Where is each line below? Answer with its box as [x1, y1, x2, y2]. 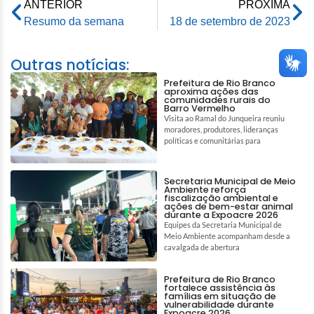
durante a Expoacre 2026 [164, 208, 278, 221]
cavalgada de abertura [164, 242, 240, 252]
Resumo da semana [24, 15, 124, 27]
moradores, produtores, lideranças [164, 124, 278, 134]
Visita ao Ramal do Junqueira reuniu [164, 113, 285, 123]
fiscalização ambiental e [164, 191, 278, 204]
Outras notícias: [11, 54, 129, 75]
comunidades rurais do [164, 93, 271, 106]
